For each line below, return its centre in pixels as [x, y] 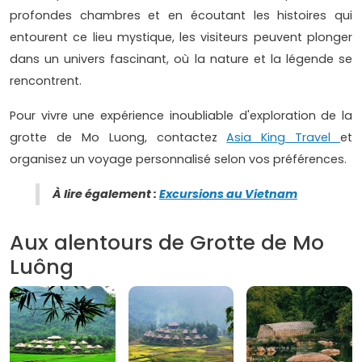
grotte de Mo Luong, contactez [118, 138]
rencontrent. [47, 81]
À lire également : [106, 194]
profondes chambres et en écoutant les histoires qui [181, 16]
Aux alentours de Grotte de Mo [167, 243]
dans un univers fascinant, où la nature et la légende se [181, 59]
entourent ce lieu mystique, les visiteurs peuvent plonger [181, 38]
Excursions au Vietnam [228, 194]
